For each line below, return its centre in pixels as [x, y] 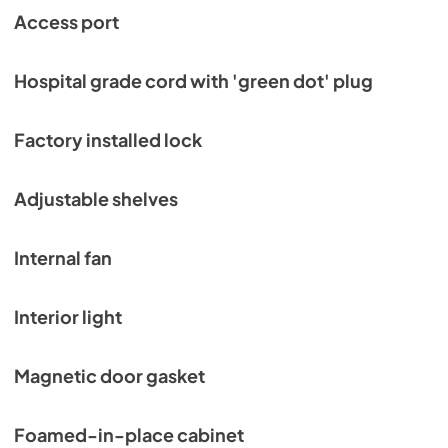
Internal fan [63, 258]
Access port [66, 22]
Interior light [68, 317]
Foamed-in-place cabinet [129, 435]
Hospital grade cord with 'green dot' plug [193, 81]
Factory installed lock [108, 140]
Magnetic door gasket [109, 376]
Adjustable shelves [96, 199]
